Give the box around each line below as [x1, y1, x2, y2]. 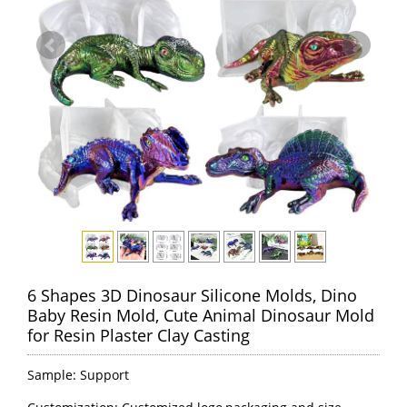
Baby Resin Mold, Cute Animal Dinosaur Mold [27, 304, 374, 326]
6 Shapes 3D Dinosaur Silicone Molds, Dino [27, 284, 357, 306]
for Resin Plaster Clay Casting [27, 324, 250, 346]
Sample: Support [27, 366, 129, 383]
